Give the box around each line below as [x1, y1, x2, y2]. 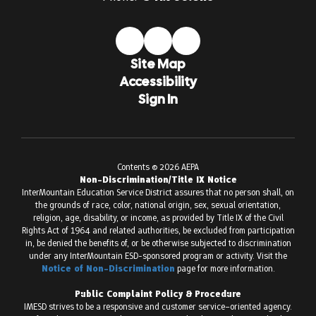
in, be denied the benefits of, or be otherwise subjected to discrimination [25, 237, 291, 249]
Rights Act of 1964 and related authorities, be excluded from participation [21, 224, 295, 236]
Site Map [130, 56, 186, 72]
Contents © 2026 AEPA [117, 161, 199, 173]
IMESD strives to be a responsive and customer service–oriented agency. [24, 300, 292, 312]
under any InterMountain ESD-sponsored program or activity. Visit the [29, 250, 287, 262]
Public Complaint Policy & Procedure [75, 288, 241, 300]
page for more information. [174, 262, 275, 274]
